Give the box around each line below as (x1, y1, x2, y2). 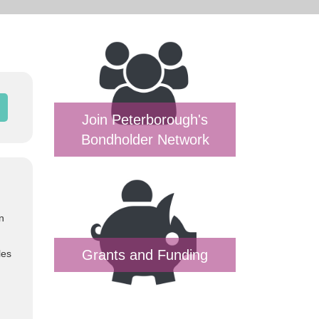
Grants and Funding (82, 247, 208, 263)
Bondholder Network (80, 132, 209, 147)
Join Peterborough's (82, 112, 208, 127)
